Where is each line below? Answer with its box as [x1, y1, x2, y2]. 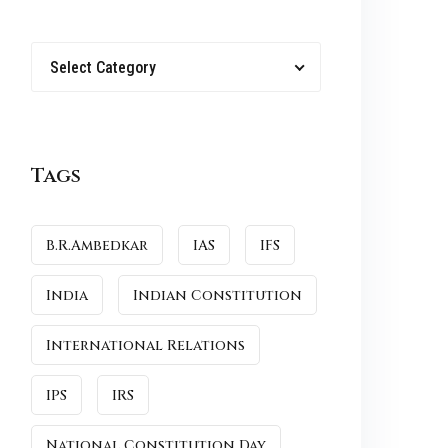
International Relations [46, 336, 245, 355]
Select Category [50, 58, 156, 77]
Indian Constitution [133, 286, 302, 305]
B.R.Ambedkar [46, 236, 148, 255]
